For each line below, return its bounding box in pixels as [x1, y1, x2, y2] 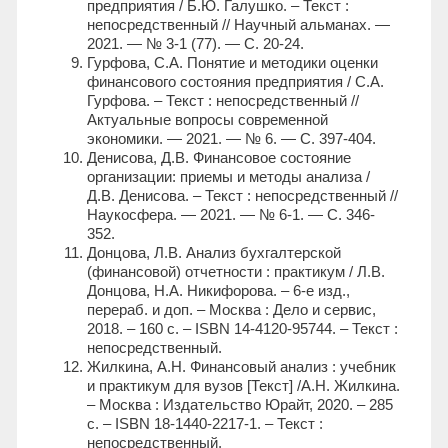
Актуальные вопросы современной [87, 111, 328, 129]
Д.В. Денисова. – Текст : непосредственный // [87, 187, 398, 205]
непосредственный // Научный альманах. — [87, 16, 390, 34]
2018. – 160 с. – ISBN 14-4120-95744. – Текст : [87, 320, 398, 338]
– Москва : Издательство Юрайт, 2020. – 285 [87, 396, 393, 414]
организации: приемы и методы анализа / [87, 168, 370, 186]
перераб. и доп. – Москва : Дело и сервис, [87, 301, 376, 319]
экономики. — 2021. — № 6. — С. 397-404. [87, 130, 376, 148]
